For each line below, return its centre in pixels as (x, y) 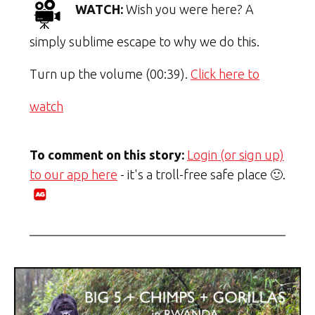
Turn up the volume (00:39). (110, 74)
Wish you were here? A (188, 9)
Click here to (225, 74)
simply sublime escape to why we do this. (144, 42)
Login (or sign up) (236, 155)
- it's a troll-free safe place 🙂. (201, 175)
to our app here (73, 175)
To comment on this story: (107, 155)
